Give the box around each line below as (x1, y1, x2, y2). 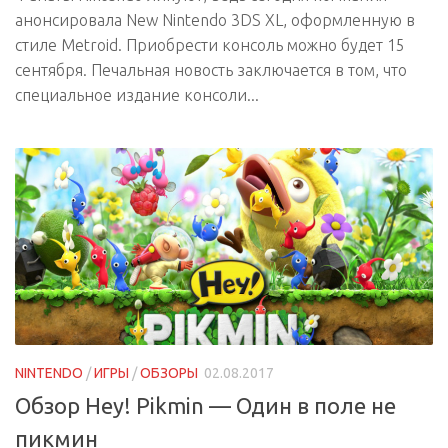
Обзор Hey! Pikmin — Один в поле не (15, 393, 396, 419)
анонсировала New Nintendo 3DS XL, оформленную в (15, 11, 415, 30)
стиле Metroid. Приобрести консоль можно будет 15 (15, 36, 405, 55)
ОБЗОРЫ (140, 365, 198, 382)
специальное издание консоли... (15, 86, 259, 105)
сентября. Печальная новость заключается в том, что (15, 61, 407, 80)
